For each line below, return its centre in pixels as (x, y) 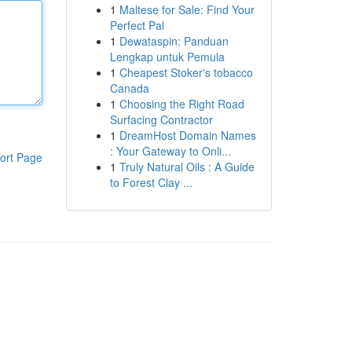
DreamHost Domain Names (187, 135)
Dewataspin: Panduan (174, 41)
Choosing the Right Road (181, 104)
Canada (129, 88)
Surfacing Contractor (161, 119)
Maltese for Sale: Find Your (187, 9)
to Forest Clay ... (151, 182)
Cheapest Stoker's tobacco (186, 72)
